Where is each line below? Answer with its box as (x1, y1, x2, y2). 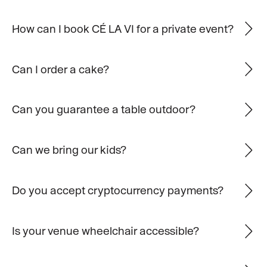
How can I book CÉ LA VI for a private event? (11, 21, 234, 35)
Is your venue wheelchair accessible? (11, 224, 199, 238)
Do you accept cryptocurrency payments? (11, 184, 223, 197)
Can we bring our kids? (11, 143, 126, 157)
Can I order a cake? (11, 62, 109, 76)
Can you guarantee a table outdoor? (11, 103, 195, 116)
